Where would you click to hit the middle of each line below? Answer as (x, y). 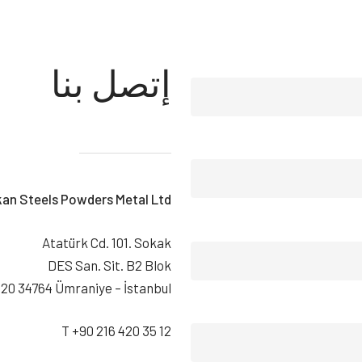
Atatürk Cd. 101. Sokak (107, 242)
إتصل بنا (112, 82)
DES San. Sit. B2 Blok (110, 265)
